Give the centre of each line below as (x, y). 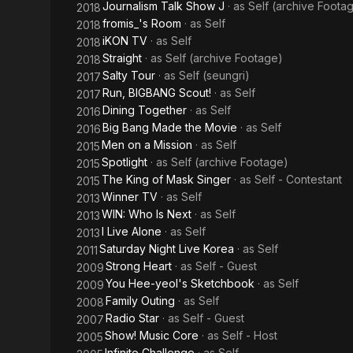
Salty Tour (129, 75)
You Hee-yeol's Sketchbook (180, 283)
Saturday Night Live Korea (167, 249)
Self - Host (250, 335)
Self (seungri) (214, 75)
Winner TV (130, 197)
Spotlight (124, 162)
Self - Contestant (298, 179)
